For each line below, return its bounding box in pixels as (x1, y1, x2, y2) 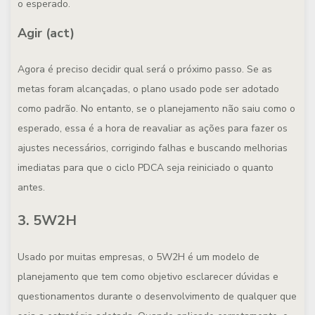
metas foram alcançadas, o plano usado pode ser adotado (18, 82, 279, 96)
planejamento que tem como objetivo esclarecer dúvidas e (18, 270, 278, 283)
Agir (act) (18, 25, 75, 41)
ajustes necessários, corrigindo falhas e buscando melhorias (18, 141, 288, 155)
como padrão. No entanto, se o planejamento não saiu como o (18, 102, 295, 115)
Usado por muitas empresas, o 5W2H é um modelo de (18, 250, 259, 264)
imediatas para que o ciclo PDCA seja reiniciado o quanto (18, 161, 274, 174)
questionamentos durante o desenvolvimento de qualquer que (18, 290, 297, 303)
